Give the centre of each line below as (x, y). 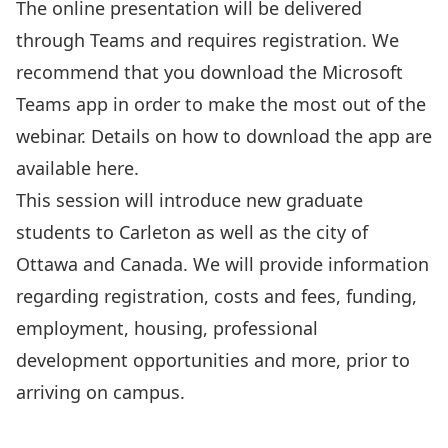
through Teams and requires (139, 40)
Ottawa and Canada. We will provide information (222, 264)
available (56, 168)
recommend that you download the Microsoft (209, 72)
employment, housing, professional (167, 328)
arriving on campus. (100, 392)
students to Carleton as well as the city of (192, 232)
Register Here (224, 424)
